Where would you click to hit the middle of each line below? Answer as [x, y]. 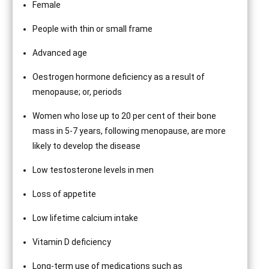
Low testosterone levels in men [93, 170]
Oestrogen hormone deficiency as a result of [119, 77]
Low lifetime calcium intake [86, 218]
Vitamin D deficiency [72, 242]
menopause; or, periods [77, 92]
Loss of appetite [65, 194]
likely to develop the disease [87, 146]
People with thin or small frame [93, 29]
